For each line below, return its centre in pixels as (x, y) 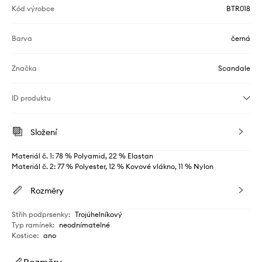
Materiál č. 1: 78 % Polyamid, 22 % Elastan (82, 156)
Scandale (234, 68)
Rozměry (47, 191)
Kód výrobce (33, 9)
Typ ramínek (32, 225)
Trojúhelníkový (99, 215)
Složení (44, 132)
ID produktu (31, 98)
